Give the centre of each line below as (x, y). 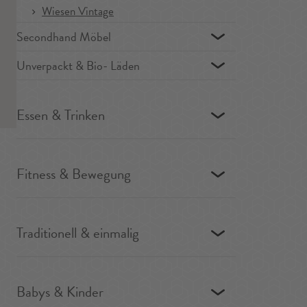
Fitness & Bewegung (74, 174)
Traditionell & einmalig (78, 233)
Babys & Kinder (60, 292)
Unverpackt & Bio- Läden (78, 65)
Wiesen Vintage (78, 11)
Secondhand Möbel (64, 37)
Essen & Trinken (61, 115)
